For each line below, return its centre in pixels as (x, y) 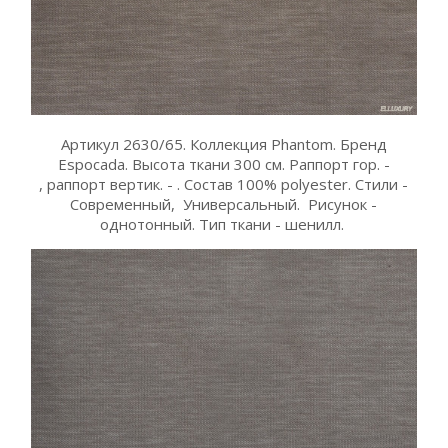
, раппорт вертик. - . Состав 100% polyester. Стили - (224, 184)
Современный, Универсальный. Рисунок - (224, 204)
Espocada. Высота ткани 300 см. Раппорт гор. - (223, 164)
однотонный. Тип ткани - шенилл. (223, 224)
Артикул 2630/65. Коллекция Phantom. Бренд (223, 144)
